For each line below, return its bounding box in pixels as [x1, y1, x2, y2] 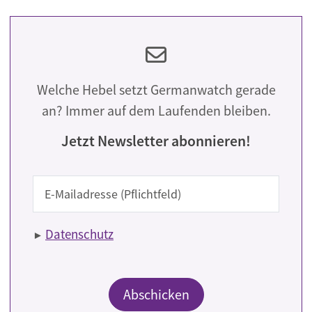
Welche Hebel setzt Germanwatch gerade [36, 81, 276, 99]
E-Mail [32, 176, 67, 194]
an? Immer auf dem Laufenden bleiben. [41, 102, 271, 120]
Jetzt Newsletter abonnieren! [61, 132, 251, 151]
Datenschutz [45, 226, 114, 243]
